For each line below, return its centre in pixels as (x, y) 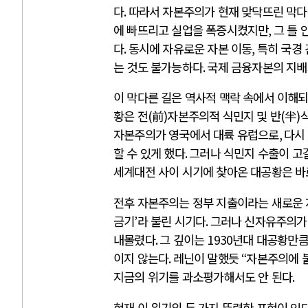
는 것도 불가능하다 (158, 67)
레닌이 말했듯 (207, 258)
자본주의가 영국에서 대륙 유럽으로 (196, 135)
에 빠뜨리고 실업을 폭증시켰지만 (191, 30)
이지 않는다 (141, 258)
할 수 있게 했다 (149, 153)
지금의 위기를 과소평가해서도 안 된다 (203, 276)
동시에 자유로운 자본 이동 (190, 48)
